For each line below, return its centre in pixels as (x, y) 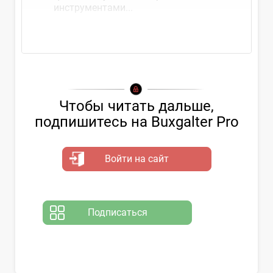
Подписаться (117, 213)
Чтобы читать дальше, (136, 106)
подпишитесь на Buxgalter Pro (136, 122)
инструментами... (93, 8)
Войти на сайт (136, 159)
